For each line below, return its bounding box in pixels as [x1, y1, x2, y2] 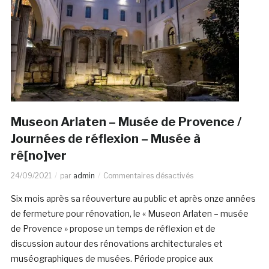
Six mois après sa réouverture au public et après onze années [10, 193, 256, 204]
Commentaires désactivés [103, 171, 193, 181]
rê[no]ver [10, 148, 67, 163]
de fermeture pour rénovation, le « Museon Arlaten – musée [10, 208, 249, 219]
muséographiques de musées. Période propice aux [10, 253, 213, 264]
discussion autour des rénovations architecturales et [10, 238, 223, 249]
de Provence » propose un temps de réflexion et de [10, 223, 216, 234]
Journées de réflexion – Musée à [10, 131, 203, 147]
